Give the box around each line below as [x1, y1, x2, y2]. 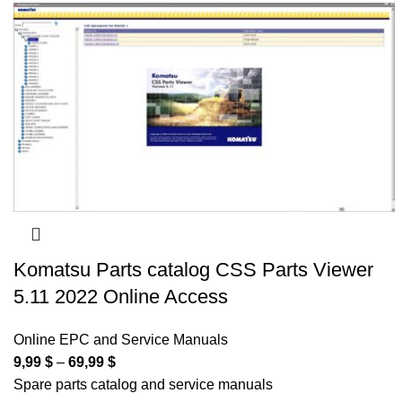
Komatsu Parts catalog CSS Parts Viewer [13, 258, 373, 282]
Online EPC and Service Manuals [13, 332, 228, 348]
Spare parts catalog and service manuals [13, 377, 273, 393]
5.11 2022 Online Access [13, 285, 228, 309]
